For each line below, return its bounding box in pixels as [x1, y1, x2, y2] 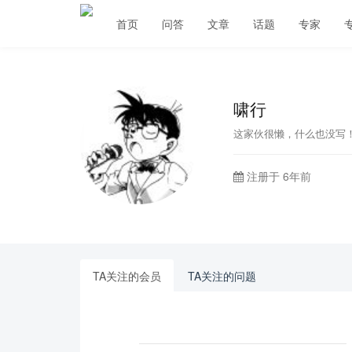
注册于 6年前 [244, 167, 311, 184]
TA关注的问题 [188, 268, 256, 284]
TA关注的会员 [93, 268, 161, 284]
